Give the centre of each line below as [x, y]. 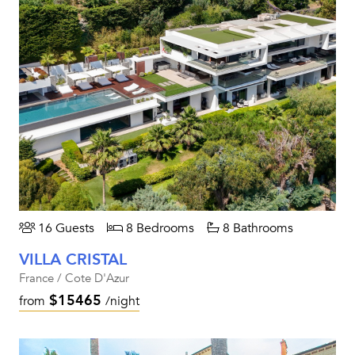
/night [122, 301]
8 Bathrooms [256, 228]
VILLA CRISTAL [73, 260]
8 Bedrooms [158, 228]
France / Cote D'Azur [74, 278]
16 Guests [65, 228]
